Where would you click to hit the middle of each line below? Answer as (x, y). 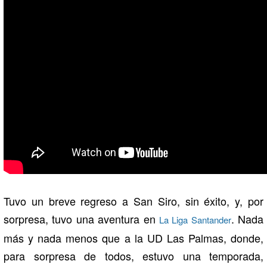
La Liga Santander (195, 220)
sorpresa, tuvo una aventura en (81, 219)
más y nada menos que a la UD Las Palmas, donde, (133, 238)
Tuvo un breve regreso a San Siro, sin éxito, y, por (133, 201)
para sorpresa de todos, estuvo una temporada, (133, 256)
